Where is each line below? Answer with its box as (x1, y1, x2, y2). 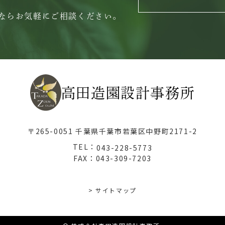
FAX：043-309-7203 (73, 153, 152, 163)
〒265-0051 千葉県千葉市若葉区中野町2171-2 (28, 126, 197, 137)
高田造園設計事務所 (61, 85, 195, 100)
